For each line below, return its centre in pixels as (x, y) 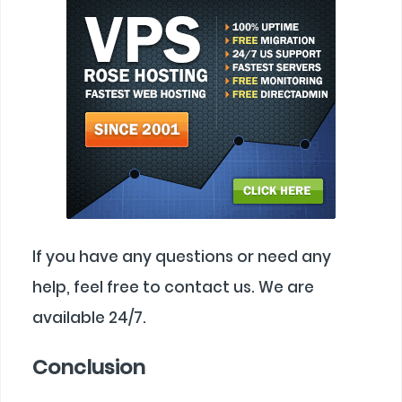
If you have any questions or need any (182, 257)
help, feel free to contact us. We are (173, 288)
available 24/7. (89, 318)
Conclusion (89, 367)
